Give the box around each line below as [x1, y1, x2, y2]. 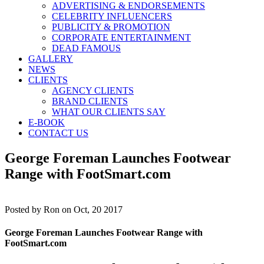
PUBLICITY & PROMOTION [52, 22, 170, 32]
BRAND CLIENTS [52, 96, 128, 106]
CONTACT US [28, 128, 88, 138]
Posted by [5, 204, 44, 214]
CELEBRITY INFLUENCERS [52, 11, 172, 21]
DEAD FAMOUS [52, 43, 121, 53]
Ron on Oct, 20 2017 [44, 204, 123, 214]
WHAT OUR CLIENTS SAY [52, 107, 166, 117]
